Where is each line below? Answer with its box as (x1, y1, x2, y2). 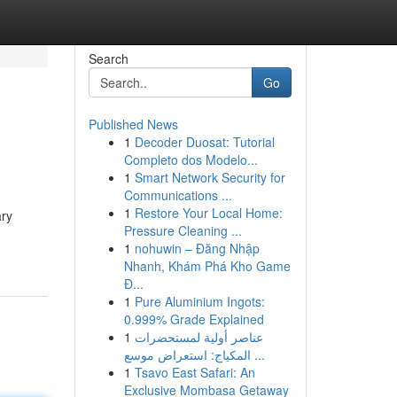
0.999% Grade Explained (123, 310, 264, 328)
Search (88, 50, 128, 67)
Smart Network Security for (134, 168, 285, 186)
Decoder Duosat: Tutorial (134, 133, 275, 151)
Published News (88, 115, 178, 133)
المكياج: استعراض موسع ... (250, 346, 265, 363)
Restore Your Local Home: (134, 204, 283, 222)
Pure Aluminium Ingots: (134, 292, 265, 310)
